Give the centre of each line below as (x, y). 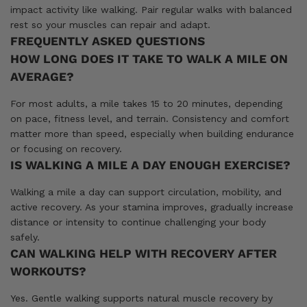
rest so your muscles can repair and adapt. (110, 24)
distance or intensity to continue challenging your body (138, 222)
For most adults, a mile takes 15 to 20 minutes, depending (146, 103)
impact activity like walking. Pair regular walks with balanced (151, 9)
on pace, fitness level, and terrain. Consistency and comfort (150, 118)
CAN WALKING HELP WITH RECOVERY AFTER (144, 253)
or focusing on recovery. (66, 148)
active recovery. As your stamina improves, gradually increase (152, 207)
